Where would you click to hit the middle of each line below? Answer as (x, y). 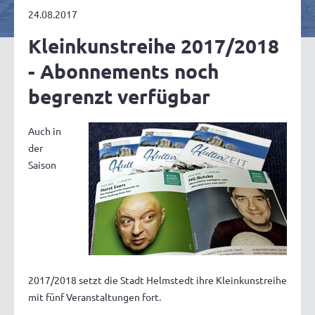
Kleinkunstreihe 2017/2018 (154, 46)
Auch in (45, 131)
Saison (42, 165)
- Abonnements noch (123, 71)
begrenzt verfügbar (119, 96)
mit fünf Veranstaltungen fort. (95, 297)
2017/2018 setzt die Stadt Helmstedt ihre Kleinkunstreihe (157, 280)
